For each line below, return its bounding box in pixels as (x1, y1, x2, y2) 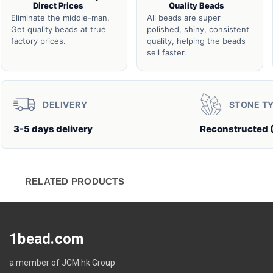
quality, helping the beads (146, 36, 246, 46)
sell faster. (146, 48, 186, 57)
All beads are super (146, 13, 221, 23)
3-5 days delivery (13, 123, 93, 135)
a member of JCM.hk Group (9, 257, 115, 268)
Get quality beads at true (11, 24, 106, 34)
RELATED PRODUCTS (24, 176, 124, 186)
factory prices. (11, 36, 66, 46)
